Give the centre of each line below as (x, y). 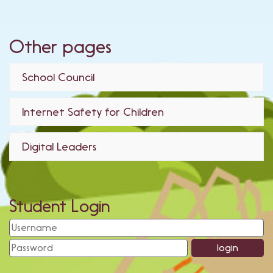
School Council (58, 77)
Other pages (60, 47)
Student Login (59, 206)
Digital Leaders (59, 147)
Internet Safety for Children (93, 112)
